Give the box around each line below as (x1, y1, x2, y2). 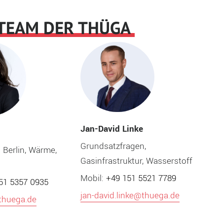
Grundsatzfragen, (80, 140, 146, 153)
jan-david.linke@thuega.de (80, 189, 180, 202)
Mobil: (80, 172, 106, 185)
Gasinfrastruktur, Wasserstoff (80, 155, 192, 168)
